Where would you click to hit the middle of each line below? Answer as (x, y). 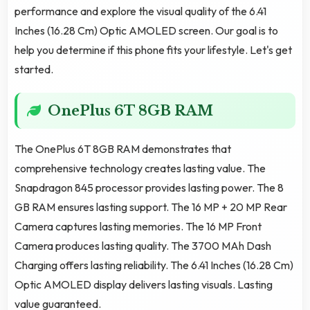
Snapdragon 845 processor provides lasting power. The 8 (149, 188)
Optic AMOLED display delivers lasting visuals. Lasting (144, 285)
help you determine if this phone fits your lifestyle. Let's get (153, 50)
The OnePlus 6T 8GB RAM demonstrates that (123, 149)
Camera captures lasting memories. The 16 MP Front (138, 227)
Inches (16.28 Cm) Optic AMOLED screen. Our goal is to (146, 31)
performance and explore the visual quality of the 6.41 (140, 11)
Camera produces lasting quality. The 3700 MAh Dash (143, 246)
